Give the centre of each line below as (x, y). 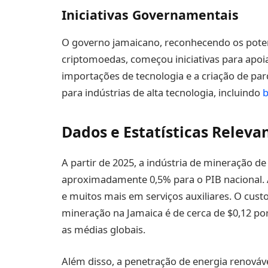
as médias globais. (103, 229)
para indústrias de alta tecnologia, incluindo (162, 92)
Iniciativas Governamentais (150, 14)
